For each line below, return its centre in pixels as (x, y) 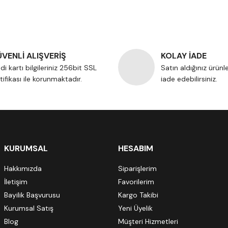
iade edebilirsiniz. (189, 79)
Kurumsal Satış (29, 208)
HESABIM (136, 148)
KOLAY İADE (184, 56)
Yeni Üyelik (135, 208)
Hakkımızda (23, 168)
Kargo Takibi (138, 195)
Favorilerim (136, 182)
